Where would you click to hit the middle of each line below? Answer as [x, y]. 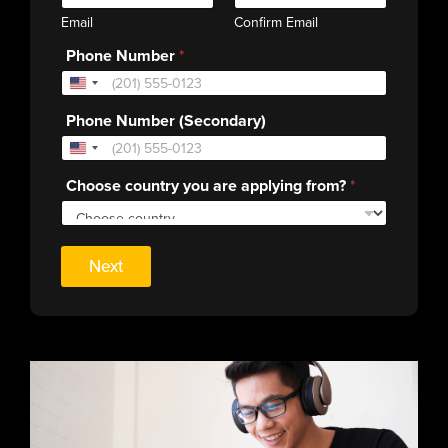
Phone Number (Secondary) [166, 121]
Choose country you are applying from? [208, 186]
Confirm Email [275, 23]
